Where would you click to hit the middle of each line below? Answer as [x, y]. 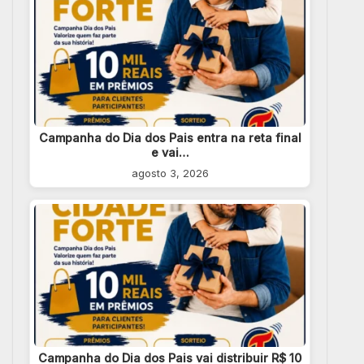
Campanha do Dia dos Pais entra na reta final [170, 137]
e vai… [170, 152]
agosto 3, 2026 [170, 173]
